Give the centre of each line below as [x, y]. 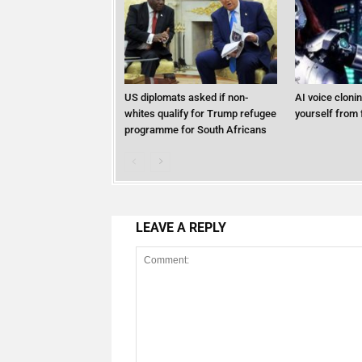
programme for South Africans [195, 130]
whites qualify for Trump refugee [200, 114]
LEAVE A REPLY [181, 227]
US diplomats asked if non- [186, 98]
